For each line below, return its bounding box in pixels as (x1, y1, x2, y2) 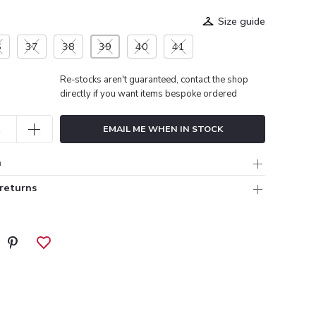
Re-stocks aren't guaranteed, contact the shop (60, 73, 248, 86)
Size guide (218, 13, 265, 28)
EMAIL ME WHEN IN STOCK (102, 122, 223, 135)
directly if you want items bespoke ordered (60, 87, 237, 100)
